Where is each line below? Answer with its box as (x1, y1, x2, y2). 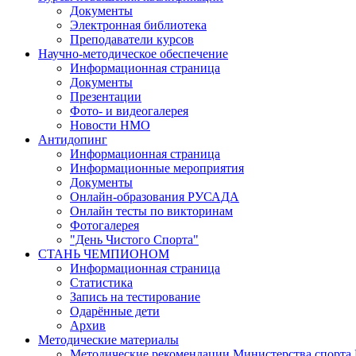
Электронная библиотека (70, 18, 207, 32)
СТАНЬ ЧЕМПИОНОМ (38, 247, 169, 261)
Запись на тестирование (70, 290, 200, 304)
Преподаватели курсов (70, 33, 194, 46)
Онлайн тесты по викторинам (70, 204, 233, 218)
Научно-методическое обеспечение (38, 47, 228, 60)
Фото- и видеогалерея (70, 104, 188, 118)
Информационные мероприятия (70, 161, 244, 175)
